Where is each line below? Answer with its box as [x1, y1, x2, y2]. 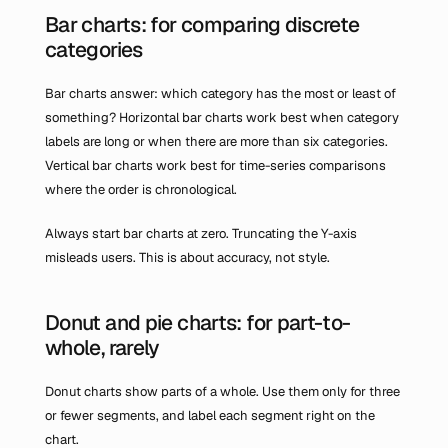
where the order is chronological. [45, 181, 237, 198]
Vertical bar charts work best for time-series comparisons [45, 157, 386, 174]
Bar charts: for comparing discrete [45, 11, 360, 38]
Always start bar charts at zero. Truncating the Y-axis [45, 225, 357, 242]
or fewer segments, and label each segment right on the [45, 407, 375, 424]
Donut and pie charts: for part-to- [45, 309, 351, 336]
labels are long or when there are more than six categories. [45, 133, 388, 150]
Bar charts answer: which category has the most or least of [45, 85, 396, 102]
